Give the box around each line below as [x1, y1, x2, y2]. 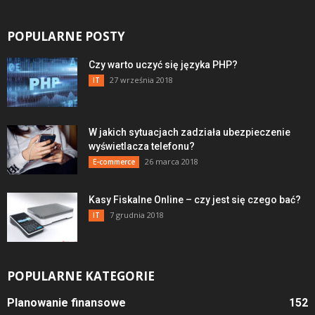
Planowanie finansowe [7, 296, 126, 310]
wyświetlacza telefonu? [89, 141, 195, 153]
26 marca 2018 [145, 156, 198, 167]
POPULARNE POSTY [7, 28, 125, 45]
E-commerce [93, 157, 135, 167]
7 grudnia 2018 [110, 210, 164, 221]
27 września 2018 [110, 75, 173, 86]
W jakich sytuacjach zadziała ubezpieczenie [89, 127, 290, 139]
